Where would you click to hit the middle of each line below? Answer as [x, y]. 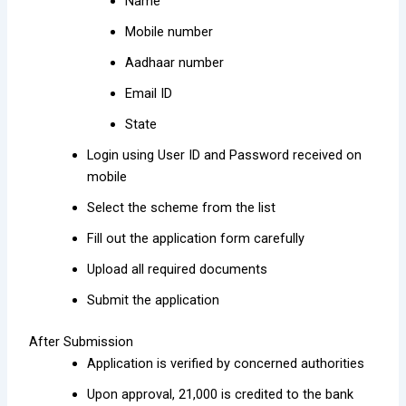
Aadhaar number [175, 63]
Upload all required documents [178, 270]
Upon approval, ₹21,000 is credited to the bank [221, 395]
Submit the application [154, 300]
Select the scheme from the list [182, 208]
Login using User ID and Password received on [225, 155]
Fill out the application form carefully [196, 239]
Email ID [149, 94]
